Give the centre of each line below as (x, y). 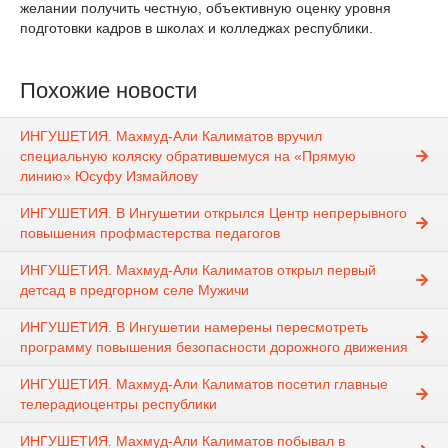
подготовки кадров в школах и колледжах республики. (196, 28)
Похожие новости (108, 90)
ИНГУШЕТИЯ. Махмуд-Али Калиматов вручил (171, 136)
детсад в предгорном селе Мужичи (134, 290)
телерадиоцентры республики (118, 404)
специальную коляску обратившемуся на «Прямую (188, 156)
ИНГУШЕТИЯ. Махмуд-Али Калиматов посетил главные (204, 384)
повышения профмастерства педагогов (150, 233)
